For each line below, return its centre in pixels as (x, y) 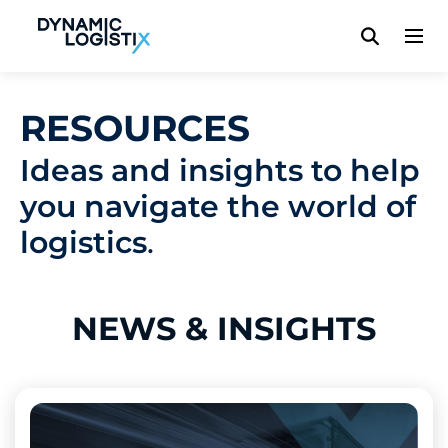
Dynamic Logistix (107, 47)
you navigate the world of (218, 206)
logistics (83, 242)
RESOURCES (135, 128)
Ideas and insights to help (220, 170)
